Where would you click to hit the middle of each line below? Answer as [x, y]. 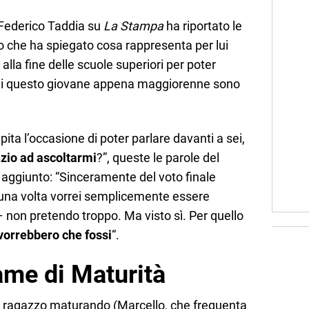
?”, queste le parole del [158, 157]
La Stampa [133, 26]
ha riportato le [203, 26]
